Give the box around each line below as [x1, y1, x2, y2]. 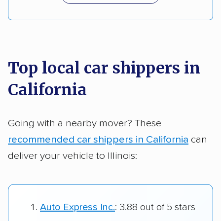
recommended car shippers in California [8, 134, 188, 145]
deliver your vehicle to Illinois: [8, 150, 137, 161]
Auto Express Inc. [40, 202, 115, 213]
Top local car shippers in [8, 58, 200, 78]
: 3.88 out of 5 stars [115, 202, 195, 213]
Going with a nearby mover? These [8, 118, 161, 128]
